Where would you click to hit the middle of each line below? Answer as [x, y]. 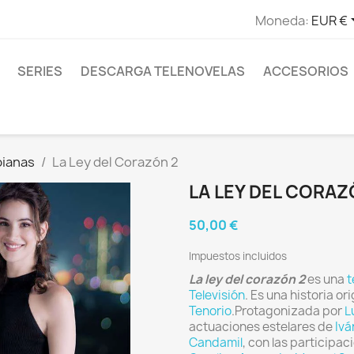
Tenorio [210, 311]
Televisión [217, 295]
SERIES [40, 71]
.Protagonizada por [288, 311]
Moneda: [282, 20]
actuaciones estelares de [262, 327]
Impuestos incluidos [238, 256]
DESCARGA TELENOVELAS [163, 71]
